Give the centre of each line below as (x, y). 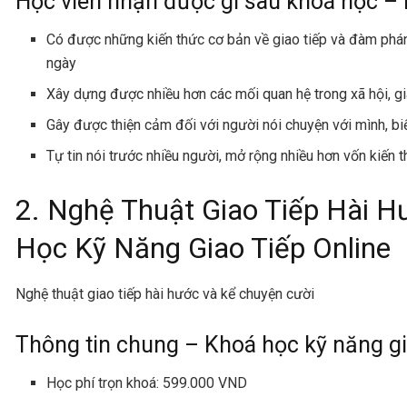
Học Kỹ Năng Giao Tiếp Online (207, 249)
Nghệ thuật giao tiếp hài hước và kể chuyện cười (165, 293)
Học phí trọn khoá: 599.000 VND (147, 383)
